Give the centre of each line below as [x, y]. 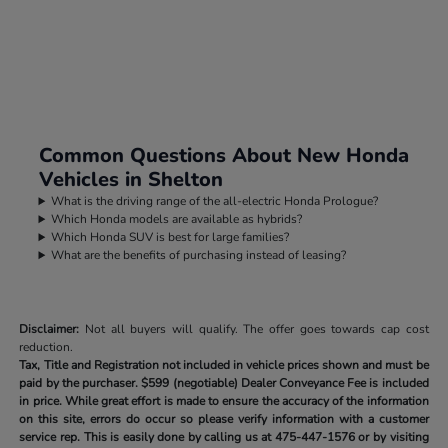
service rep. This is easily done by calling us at [147, 437]
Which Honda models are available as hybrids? [177, 219]
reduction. [46, 347]
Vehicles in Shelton [130, 180]
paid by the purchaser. [79, 383]
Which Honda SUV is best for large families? [170, 237]
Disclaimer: [49, 329]
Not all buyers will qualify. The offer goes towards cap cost [254, 329]
